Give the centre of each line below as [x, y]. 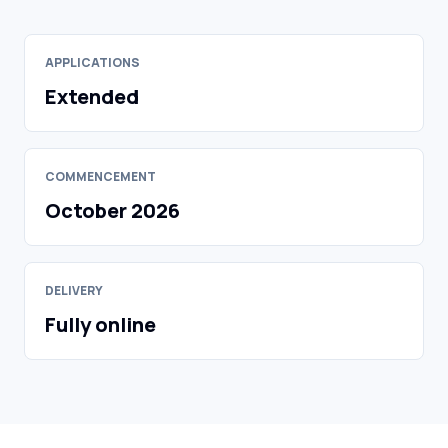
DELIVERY [74, 290]
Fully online [100, 324]
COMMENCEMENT [100, 176]
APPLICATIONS [92, 62]
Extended [92, 96]
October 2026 [112, 210]
